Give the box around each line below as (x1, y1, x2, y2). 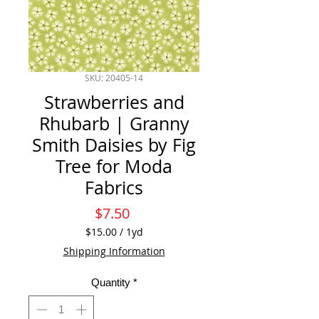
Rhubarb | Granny (38, 112, 189, 136)
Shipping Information (63, 244, 165, 258)
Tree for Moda (56, 155, 172, 179)
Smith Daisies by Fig (32, 133, 196, 157)
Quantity (90, 276, 130, 289)
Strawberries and (43, 90, 184, 115)
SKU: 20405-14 (85, 72, 143, 84)
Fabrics (85, 176, 143, 200)
